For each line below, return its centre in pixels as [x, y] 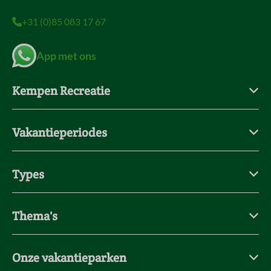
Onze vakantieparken [69, 257]
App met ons [66, 55]
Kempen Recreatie [61, 90]
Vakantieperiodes [60, 132]
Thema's [35, 216]
